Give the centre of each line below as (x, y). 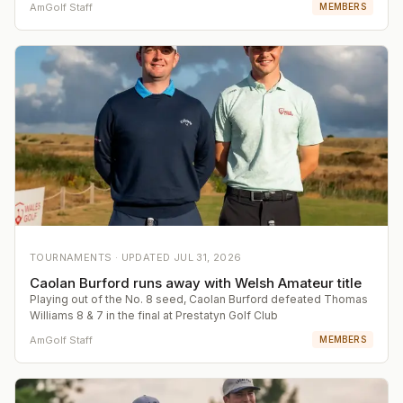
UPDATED (147, 258)
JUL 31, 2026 (207, 258)
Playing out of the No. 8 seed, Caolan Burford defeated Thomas (199, 300)
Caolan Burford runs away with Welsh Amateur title (196, 283)
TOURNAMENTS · (76, 258)
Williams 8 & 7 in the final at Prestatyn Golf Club (154, 316)
